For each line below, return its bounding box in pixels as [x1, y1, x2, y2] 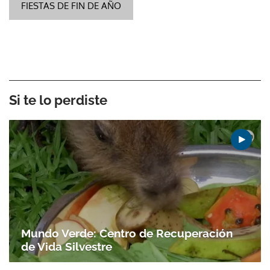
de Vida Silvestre [21, 239, 112, 253]
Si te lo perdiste [9, 92, 107, 108]
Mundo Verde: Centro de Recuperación [21, 226, 233, 240]
